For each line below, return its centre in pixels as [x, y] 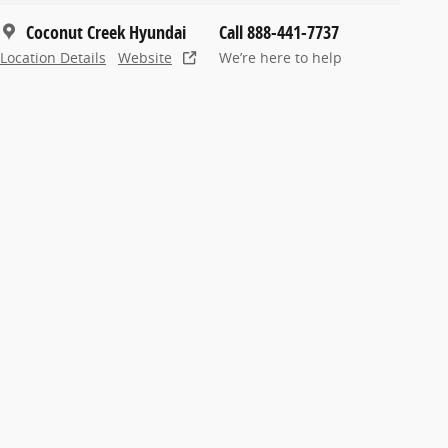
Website [145, 57]
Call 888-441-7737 [279, 32]
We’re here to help [280, 57]
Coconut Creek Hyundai [106, 32]
